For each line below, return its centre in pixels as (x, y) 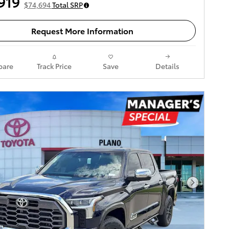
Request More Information (82, 31)
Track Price (54, 66)
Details (167, 66)
